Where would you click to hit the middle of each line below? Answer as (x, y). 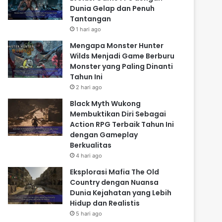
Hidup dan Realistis (105, 203)
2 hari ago (89, 87)
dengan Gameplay (104, 135)
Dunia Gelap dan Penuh (112, 9)
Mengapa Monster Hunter (117, 46)
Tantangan (91, 19)
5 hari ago (89, 214)
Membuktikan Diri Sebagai (118, 114)
